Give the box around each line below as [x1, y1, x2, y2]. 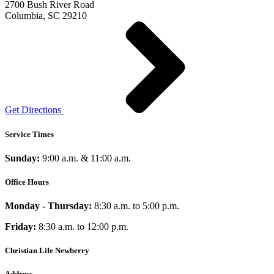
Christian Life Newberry [5, 246, 89, 256]
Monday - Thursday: [5, 201, 94, 212]
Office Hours [5, 177, 49, 187]
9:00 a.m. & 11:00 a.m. [42, 152, 131, 163]
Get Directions [5, 105, 61, 116]
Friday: [5, 221, 39, 232]
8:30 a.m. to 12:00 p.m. [39, 221, 128, 232]
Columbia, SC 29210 [5, 10, 87, 21]
